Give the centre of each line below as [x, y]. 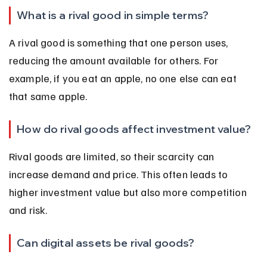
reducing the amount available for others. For [115, 60]
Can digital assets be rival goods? [106, 243]
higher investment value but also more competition [129, 192]
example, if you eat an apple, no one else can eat [124, 78]
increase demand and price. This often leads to [119, 174]
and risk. [28, 209]
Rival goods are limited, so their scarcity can [113, 156]
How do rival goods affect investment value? [134, 129]
